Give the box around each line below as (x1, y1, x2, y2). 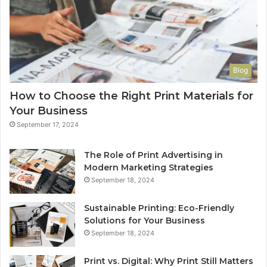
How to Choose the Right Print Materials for (10, 89, 253, 103)
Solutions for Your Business (84, 215, 205, 226)
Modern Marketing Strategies (84, 162, 213, 173)
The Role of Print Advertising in (84, 150, 223, 161)
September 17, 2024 (17, 120, 79, 129)
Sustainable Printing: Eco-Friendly (84, 203, 234, 214)
